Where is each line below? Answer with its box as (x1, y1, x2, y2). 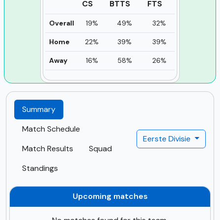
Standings (22, 163, 58, 173)
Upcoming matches (72, 191, 148, 201)
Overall (49, 18, 74, 27)
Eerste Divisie (143, 133, 193, 144)
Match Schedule (22, 123, 80, 134)
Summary (22, 104, 55, 114)
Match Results (22, 143, 73, 154)
